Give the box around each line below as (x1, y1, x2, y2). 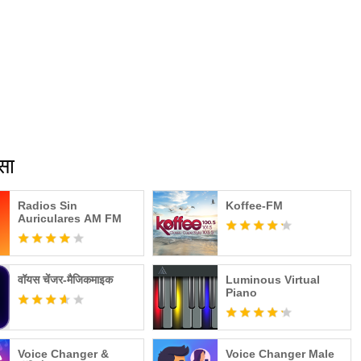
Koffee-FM (225, 199, 283, 212)
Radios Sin (18, 199, 78, 212)
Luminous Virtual (225, 273, 320, 286)
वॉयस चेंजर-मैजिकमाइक (18, 273, 114, 286)
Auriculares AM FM (18, 212, 122, 225)
